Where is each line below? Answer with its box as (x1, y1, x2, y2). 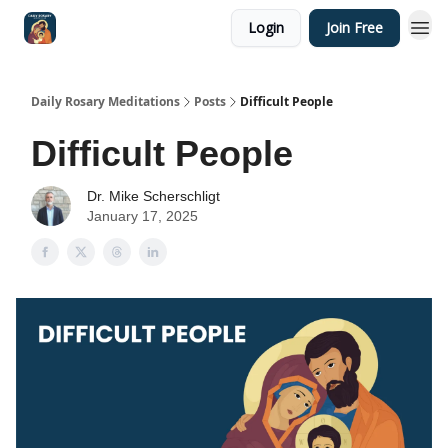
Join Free (326, 18, 383, 37)
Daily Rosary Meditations (31, 93, 180, 110)
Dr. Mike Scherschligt (87, 188, 220, 204)
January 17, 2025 (87, 208, 198, 224)
